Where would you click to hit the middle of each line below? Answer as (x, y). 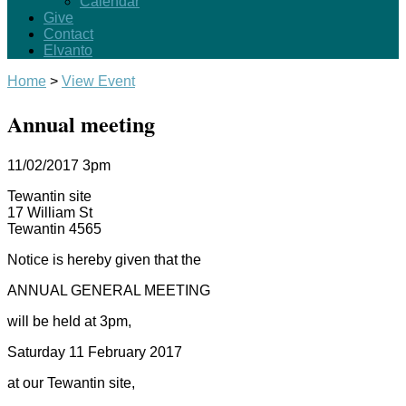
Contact (68, 34)
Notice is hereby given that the (104, 259)
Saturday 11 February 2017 (95, 352)
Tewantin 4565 (54, 228)
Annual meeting (81, 123)
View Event (98, 81)
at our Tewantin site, (71, 382)
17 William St (50, 212)
